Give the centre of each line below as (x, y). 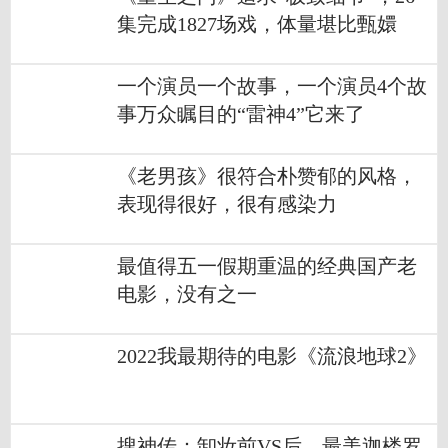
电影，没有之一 (187, 295)
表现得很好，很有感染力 (227, 205)
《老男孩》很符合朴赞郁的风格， (267, 177)
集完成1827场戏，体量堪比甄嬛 (257, 25)
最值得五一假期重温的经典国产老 (267, 267)
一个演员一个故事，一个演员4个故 (272, 87)
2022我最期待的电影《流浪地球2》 (272, 357)
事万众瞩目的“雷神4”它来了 (241, 115)
